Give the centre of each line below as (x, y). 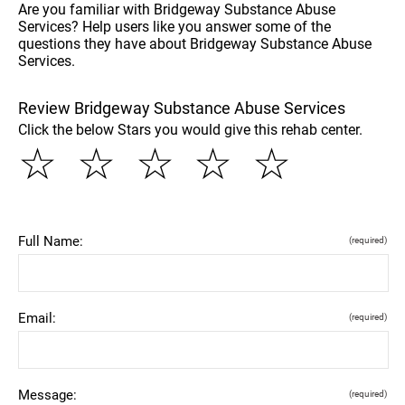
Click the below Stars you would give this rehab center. (190, 129)
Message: (47, 395)
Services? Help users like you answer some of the (174, 26)
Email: (37, 318)
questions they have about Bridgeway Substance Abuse (195, 43)
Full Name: (51, 241)
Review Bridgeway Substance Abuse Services (182, 108)
